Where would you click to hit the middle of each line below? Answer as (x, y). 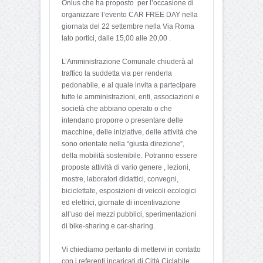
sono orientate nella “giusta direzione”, (123, 144)
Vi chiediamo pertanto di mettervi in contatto (131, 249)
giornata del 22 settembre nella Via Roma (128, 26)
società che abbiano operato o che (117, 108)
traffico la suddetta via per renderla (117, 73)
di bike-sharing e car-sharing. (108, 226)
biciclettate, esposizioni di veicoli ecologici (129, 190)
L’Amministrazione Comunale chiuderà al (127, 61)
